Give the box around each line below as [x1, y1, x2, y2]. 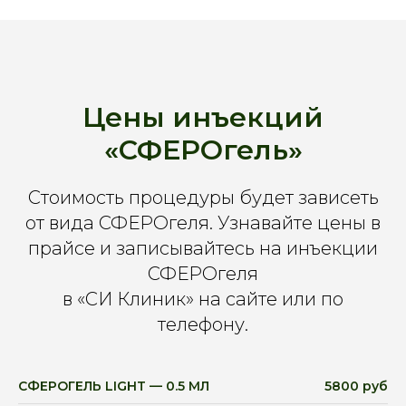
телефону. [158, 314, 248, 336]
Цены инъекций [82, 101, 324, 135]
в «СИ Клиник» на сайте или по [63, 288, 343, 311]
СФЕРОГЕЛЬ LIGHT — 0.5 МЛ [18, 378, 209, 395]
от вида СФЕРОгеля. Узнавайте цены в [25, 212, 381, 235]
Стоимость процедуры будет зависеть [27, 187, 379, 209]
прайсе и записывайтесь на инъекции [28, 237, 378, 260]
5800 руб [324, 378, 388, 395]
